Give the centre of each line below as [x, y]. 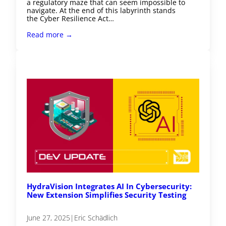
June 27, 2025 [49, 217]
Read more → [50, 35]
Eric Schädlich [96, 217]
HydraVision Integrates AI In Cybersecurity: [109, 186]
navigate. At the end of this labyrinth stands [101, 11]
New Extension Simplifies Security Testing [107, 195]
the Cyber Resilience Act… [71, 19]
